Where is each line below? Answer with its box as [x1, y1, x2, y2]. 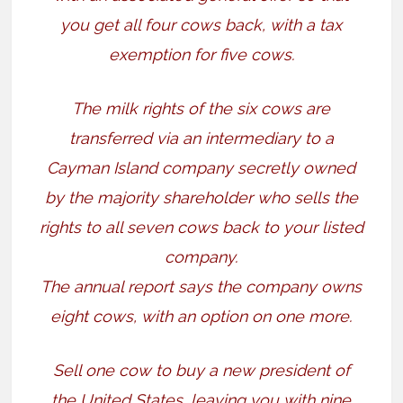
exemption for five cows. [108, 45, 294, 65]
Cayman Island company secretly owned [47, 158, 356, 178]
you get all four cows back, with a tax [60, 15, 343, 35]
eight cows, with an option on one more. [50, 307, 353, 327]
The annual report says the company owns [40, 277, 363, 297]
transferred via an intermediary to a [68, 129, 334, 148]
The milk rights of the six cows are [72, 99, 331, 119]
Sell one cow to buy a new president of [52, 361, 350, 381]
